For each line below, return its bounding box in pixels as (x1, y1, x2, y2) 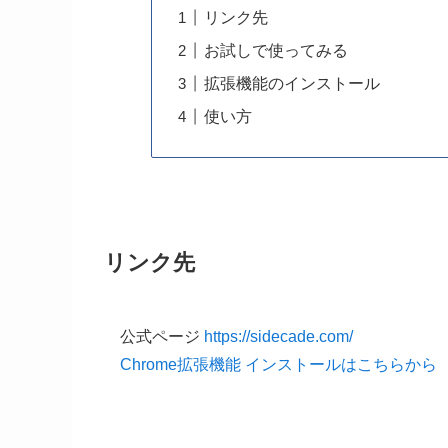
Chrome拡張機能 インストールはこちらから (120, 356, 437, 374)
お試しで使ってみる (203, 41, 348, 59)
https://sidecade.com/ (204, 328, 353, 346)
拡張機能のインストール (203, 74, 380, 92)
